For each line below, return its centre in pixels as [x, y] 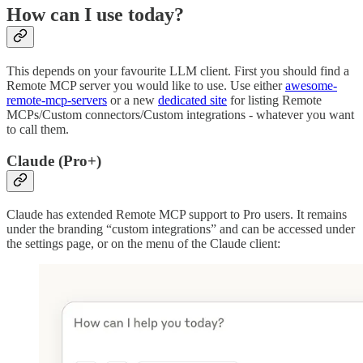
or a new [132, 100]
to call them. [38, 130]
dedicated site [192, 100]
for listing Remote [274, 100]
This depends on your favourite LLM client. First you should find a [178, 71]
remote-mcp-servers [57, 100]
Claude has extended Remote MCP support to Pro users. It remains [177, 214]
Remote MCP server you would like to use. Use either [146, 86]
